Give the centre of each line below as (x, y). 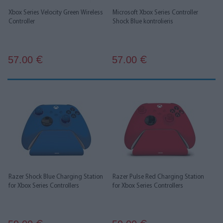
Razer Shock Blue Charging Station (56, 177)
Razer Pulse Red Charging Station (158, 177)
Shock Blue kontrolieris (143, 22)
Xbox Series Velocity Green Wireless (56, 13)
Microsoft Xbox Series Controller (155, 13)
